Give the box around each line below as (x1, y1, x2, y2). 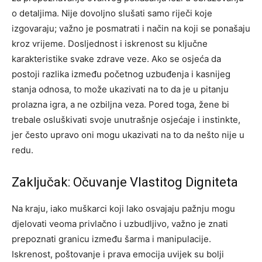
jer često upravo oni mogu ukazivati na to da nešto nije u (12, 129, 244, 141)
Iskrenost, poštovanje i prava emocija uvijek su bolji (12, 249, 224, 260)
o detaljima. (12, 8, 61, 19)
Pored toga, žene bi (149, 99, 229, 111)
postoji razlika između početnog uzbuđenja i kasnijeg (12, 68, 230, 80)
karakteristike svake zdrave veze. (12, 53, 151, 65)
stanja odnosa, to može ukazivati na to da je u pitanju (12, 84, 229, 95)
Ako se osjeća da (151, 53, 221, 65)
